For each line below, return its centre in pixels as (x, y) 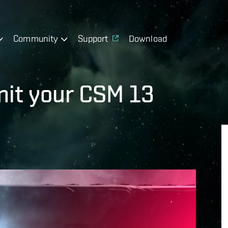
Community (36, 38)
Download (148, 38)
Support (93, 38)
